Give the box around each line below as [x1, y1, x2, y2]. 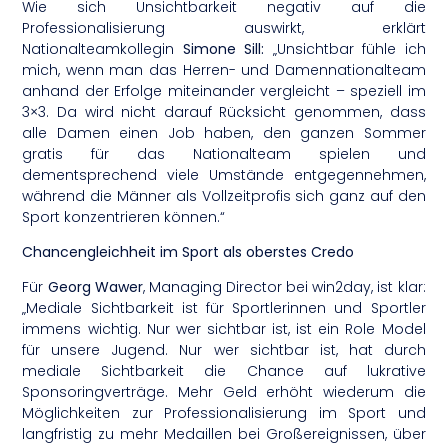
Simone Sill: [182, 38, 265, 59]
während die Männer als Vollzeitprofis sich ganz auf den [22, 185, 426, 206]
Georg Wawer [47, 277, 143, 298]
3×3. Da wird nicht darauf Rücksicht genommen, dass [22, 101, 426, 122]
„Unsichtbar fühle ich [264, 38, 426, 59]
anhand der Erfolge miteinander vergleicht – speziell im [22, 80, 426, 101]
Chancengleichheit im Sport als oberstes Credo [22, 242, 355, 263]
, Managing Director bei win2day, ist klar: [142, 277, 426, 298]
